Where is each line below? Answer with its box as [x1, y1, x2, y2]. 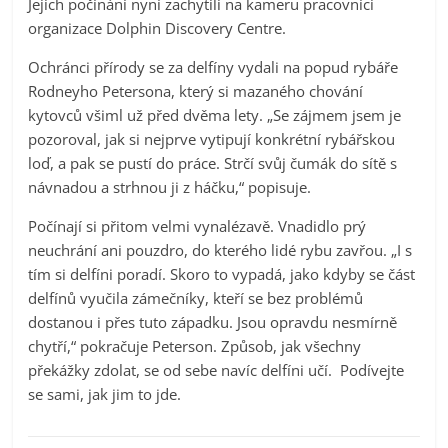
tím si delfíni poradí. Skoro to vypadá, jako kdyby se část [28, 263, 416, 284]
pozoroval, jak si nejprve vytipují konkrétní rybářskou [28, 128, 396, 149]
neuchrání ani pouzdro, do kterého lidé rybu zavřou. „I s [28, 239, 413, 260]
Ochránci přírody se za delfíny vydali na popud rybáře [28, 56, 399, 77]
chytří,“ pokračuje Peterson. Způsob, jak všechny [28, 335, 362, 356]
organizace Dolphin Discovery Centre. [28, 17, 291, 38]
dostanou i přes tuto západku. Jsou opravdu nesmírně [28, 311, 398, 332]
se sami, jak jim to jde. [28, 383, 182, 404]
